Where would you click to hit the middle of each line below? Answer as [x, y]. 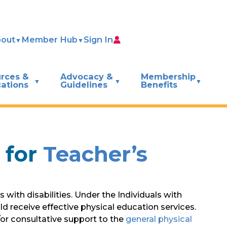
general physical [159, 219]
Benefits [159, 84]
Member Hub [50, 40]
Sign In [99, 40]
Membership [168, 76]
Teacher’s [96, 154]
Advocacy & [87, 76]
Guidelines [84, 84]
